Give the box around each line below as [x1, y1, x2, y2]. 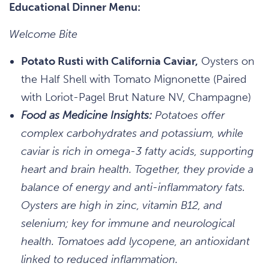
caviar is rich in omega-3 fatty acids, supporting [21, 144, 254, 158]
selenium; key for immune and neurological [21, 216, 235, 230]
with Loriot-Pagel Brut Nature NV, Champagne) [21, 90, 251, 104]
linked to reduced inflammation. [21, 252, 178, 266]
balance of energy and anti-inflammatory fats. [21, 180, 245, 194]
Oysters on [198, 54, 255, 68]
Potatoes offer [152, 108, 225, 122]
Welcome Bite [9, 27, 77, 41]
